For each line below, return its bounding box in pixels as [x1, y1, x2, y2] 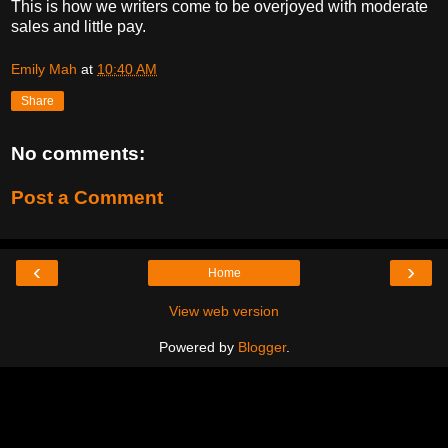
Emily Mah [11, 61, 77, 78]
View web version [169, 303, 279, 320]
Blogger [237, 339, 286, 356]
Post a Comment [11, 186, 163, 208]
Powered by [158, 339, 238, 356]
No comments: [11, 143, 145, 165]
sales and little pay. [11, 17, 146, 35]
